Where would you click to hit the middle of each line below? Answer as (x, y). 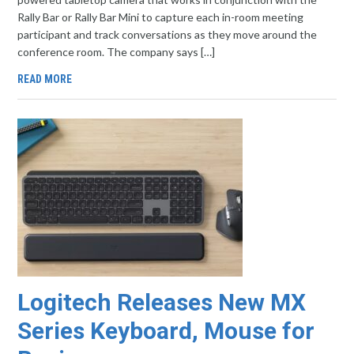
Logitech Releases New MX (162, 302)
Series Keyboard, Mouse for (166, 331)
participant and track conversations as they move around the (168, 34)
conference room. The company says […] (117, 52)
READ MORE (45, 79)
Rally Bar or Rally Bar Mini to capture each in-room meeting (161, 17)
